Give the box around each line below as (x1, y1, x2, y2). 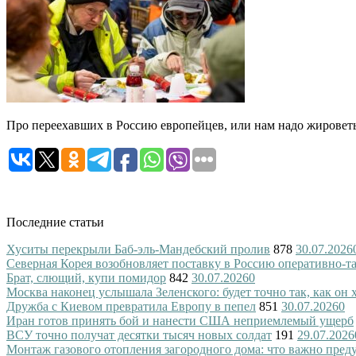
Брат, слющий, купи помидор (6, 270, 166, 284)
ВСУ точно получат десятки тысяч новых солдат (6, 327, 272, 342)
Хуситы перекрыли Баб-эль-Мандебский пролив (6, 242, 270, 256)
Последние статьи (6, 215, 104, 229)
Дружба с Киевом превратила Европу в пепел (6, 299, 256, 313)
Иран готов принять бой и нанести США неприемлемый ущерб (6, 313, 354, 327)
